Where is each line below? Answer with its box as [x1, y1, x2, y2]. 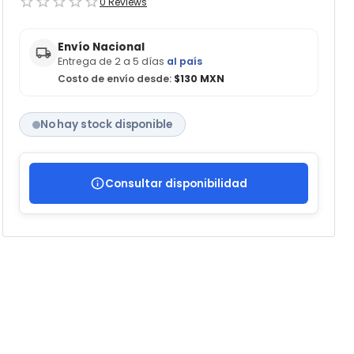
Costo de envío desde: [57, 72, 171, 86]
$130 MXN [171, 72, 224, 86]
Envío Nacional [57, 40, 145, 55]
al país [166, 55, 202, 69]
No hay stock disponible [40, 117, 172, 133]
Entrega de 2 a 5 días [57, 55, 167, 69]
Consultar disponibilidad [104, 175, 247, 191]
